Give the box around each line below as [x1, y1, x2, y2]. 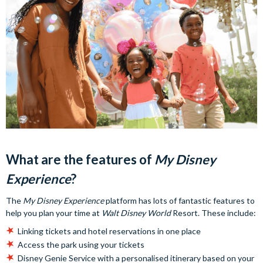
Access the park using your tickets [18, 240, 144, 250]
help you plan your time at [6, 208, 102, 218]
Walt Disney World [102, 208, 171, 218]
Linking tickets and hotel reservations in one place [18, 226, 201, 237]
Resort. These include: [171, 208, 256, 218]
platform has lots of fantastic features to [104, 195, 255, 206]
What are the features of [6, 151, 154, 168]
